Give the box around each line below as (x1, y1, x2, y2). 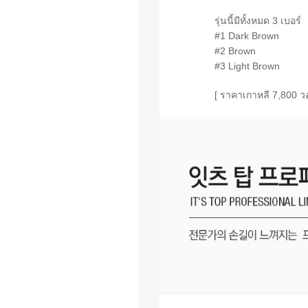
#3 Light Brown (214, 60, 280, 71)
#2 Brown (214, 45, 256, 56)
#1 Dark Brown (214, 30, 279, 41)
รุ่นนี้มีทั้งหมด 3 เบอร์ (214, 14, 301, 26)
